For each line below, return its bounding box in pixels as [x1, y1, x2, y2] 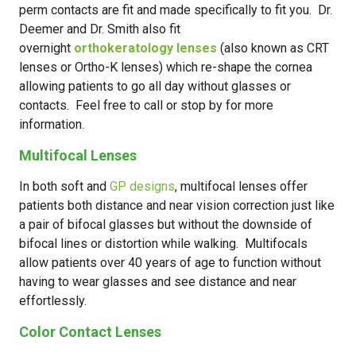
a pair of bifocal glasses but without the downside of [19, 217, 312, 232]
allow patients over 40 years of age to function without [19, 255, 321, 270]
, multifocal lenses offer [175, 179, 308, 194]
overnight [19, 41, 74, 56]
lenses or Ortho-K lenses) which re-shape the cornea [19, 60, 312, 75]
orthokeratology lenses [74, 41, 217, 56]
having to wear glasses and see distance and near [19, 274, 296, 289]
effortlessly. [19, 293, 87, 308]
